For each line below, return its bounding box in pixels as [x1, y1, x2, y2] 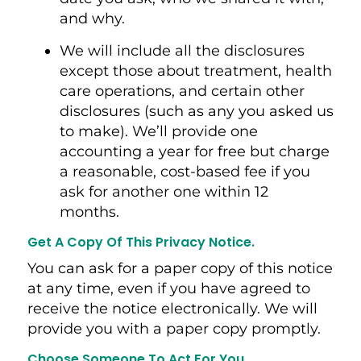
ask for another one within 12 [59, 182, 268, 201]
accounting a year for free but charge [59, 142, 330, 160]
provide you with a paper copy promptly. [27, 319, 325, 338]
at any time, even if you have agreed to [27, 279, 310, 297]
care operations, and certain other [59, 81, 305, 100]
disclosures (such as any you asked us [59, 102, 334, 120]
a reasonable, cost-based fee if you [59, 162, 310, 180]
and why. [59, 9, 129, 27]
